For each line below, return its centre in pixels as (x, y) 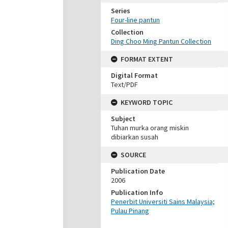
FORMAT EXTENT (147, 59)
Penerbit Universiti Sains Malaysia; (163, 202)
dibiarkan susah (135, 137)
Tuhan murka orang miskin (150, 128)
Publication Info (137, 192)
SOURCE (133, 155)
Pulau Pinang (130, 211)
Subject (123, 119)
